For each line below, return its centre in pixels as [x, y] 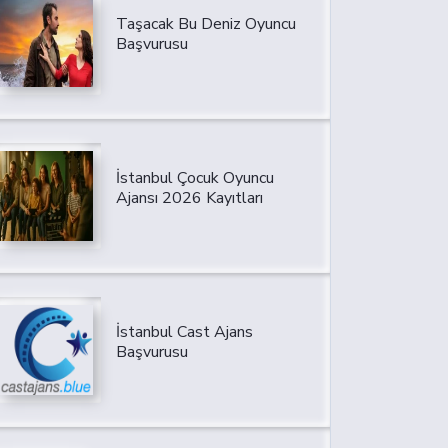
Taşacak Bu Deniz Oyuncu [205, 24]
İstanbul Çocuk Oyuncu [194, 178]
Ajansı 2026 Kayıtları [189, 198]
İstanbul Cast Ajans [184, 332]
